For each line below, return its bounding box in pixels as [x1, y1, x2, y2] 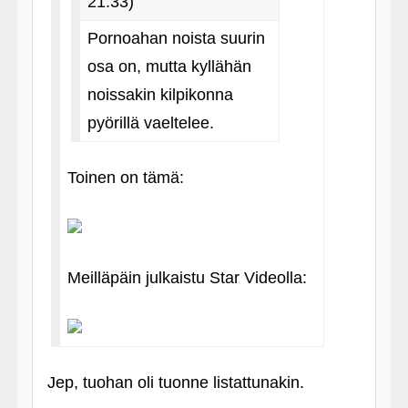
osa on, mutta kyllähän [87, 56, 251, 76]
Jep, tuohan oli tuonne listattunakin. [46, 372, 304, 392]
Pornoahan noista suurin [87, 28, 265, 47]
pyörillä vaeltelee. [87, 113, 214, 132]
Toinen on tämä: [66, 168, 184, 187]
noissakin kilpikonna [87, 85, 233, 104]
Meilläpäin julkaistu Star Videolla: [66, 268, 307, 287]
